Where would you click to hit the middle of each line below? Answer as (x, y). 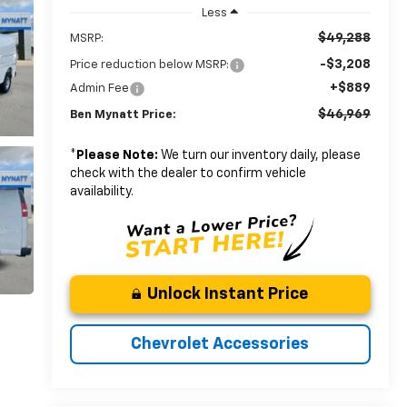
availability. (101, 191)
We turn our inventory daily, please (259, 155)
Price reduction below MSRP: (149, 65)
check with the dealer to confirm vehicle (188, 173)
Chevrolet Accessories (220, 344)
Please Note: (117, 155)
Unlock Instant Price (228, 294)
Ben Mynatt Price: (123, 114)
